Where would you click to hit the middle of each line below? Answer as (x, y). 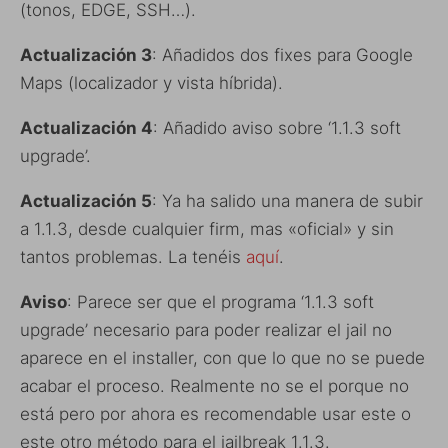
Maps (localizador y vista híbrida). (151, 82)
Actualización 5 (86, 200)
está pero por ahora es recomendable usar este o (215, 413)
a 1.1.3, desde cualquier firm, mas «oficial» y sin (207, 228)
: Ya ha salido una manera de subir (287, 200)
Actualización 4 (86, 127)
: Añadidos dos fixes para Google (282, 54)
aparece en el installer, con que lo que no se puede (222, 357)
